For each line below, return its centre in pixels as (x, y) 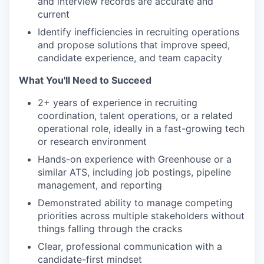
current (54, 14)
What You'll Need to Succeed (85, 80)
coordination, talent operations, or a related (135, 115)
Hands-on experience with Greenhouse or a (135, 159)
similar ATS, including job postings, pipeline (134, 172)
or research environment (92, 141)
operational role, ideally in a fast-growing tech (141, 128)
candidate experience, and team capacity (130, 58)
